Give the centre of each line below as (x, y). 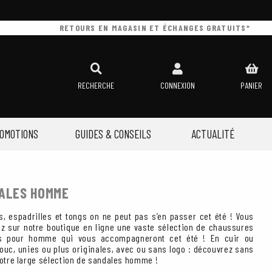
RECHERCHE (96, 85)
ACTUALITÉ (213, 134)
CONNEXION (177, 85)
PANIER (251, 85)
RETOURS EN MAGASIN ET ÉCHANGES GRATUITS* (155, 28)
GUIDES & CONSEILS (114, 134)
